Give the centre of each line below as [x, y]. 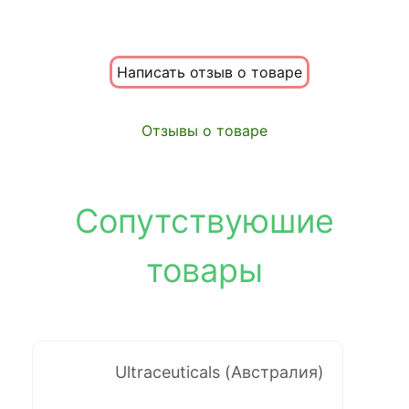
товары [204, 270]
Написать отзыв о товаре [209, 72]
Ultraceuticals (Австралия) [220, 372]
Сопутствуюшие [204, 220]
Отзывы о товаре [204, 130]
